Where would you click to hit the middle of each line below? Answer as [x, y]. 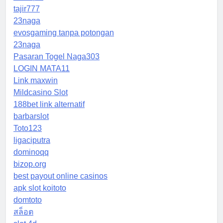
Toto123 [28, 128]
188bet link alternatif [49, 105]
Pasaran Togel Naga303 [56, 57]
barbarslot [31, 116]
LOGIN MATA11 [42, 69]
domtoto [28, 200]
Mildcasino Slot [41, 93]
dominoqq [31, 152]
